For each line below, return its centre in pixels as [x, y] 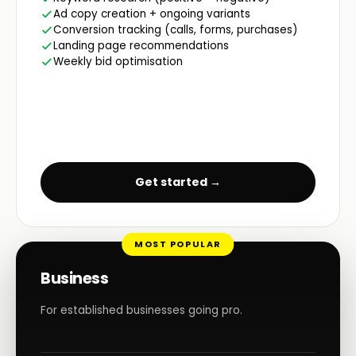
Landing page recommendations [141, 45]
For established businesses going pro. [141, 310]
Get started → [178, 182]
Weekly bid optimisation [118, 61]
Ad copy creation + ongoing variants [152, 14]
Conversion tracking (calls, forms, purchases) [175, 29]
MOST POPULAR [178, 244]
